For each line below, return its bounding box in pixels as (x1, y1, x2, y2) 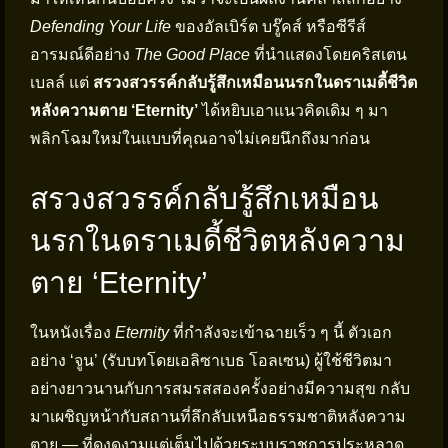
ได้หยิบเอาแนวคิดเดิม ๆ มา (198, 102, 388, 119)
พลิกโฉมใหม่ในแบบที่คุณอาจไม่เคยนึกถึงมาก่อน (30, 130, 370, 147)
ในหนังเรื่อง (30, 324, 115, 341)
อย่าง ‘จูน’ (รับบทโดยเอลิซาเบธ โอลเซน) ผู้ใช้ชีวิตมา (30, 352, 392, 369)
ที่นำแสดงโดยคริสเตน (250, 46, 407, 63)
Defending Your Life (30, 18, 171, 35)
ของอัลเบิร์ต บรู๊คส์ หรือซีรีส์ (171, 18, 366, 35)
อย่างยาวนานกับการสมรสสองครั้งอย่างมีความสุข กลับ (30, 380, 410, 397)
